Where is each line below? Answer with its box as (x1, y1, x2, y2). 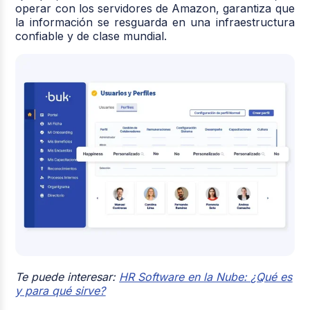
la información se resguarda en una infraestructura (15, 15, 295, 29)
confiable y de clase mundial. (15, 28, 167, 43)
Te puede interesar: (15, 269, 120, 284)
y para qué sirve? (15, 283, 106, 298)
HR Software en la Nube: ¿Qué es (119, 269, 293, 284)
